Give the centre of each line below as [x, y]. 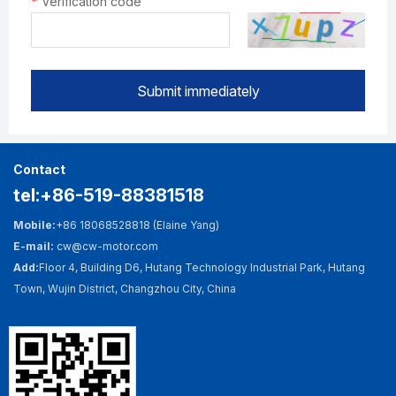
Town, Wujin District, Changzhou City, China [125, 289]
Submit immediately [198, 91]
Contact [39, 170]
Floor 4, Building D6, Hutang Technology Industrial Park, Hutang [202, 268]
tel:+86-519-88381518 [109, 196]
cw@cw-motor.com [107, 247]
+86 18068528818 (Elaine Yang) [137, 225]
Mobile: [34, 225]
